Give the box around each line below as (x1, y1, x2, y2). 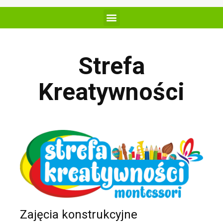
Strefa (78, 51, 145, 80)
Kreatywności (38, 77, 185, 106)
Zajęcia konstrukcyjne (20, 208, 137, 222)
